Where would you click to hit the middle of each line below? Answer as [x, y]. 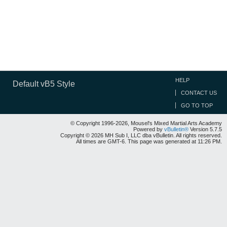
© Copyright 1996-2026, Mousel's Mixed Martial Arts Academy [146, 123]
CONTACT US [199, 93]
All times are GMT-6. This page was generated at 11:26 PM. [149, 141]
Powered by [149, 129]
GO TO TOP [197, 105]
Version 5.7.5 [205, 129]
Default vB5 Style [44, 84]
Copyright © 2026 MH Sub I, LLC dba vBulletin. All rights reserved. [141, 135]
